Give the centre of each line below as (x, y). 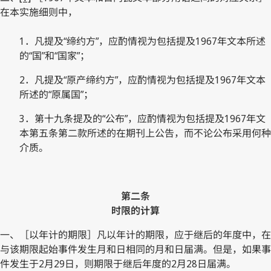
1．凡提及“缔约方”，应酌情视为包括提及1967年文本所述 (142, 41)
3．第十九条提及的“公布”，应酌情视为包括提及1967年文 (142, 118)
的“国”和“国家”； (54, 55)
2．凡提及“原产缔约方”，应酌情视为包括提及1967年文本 (142, 80)
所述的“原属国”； (56, 94)
